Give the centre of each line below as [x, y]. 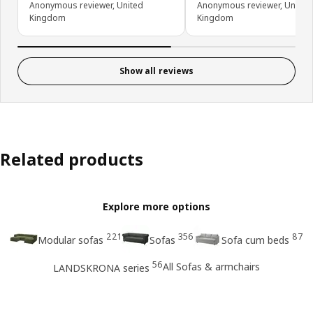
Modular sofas [71, 240]
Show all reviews [156, 71]
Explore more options [156, 206]
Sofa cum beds [255, 240]
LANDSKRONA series [101, 268]
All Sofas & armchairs [211, 267]
